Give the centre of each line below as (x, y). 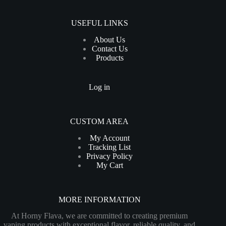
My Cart (109, 165)
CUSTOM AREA (100, 121)
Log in (100, 87)
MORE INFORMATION (99, 199)
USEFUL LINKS (99, 23)
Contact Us (109, 48)
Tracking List (110, 147)
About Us (110, 39)
